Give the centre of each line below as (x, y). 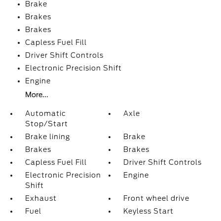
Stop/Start (46, 124)
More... (37, 95)
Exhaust (41, 198)
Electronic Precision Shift (73, 68)
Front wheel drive (157, 198)
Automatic (45, 113)
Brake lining (47, 137)
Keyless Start (149, 211)
